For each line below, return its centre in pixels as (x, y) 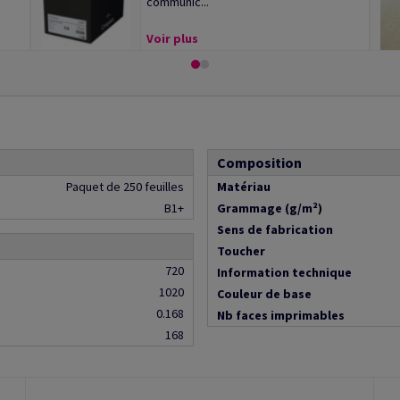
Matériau (243, 187)
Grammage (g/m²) (269, 208)
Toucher (241, 251)
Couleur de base (264, 294)
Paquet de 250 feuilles (125, 187)
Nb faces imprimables (280, 315)
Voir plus (172, 38)
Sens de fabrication (275, 229)
